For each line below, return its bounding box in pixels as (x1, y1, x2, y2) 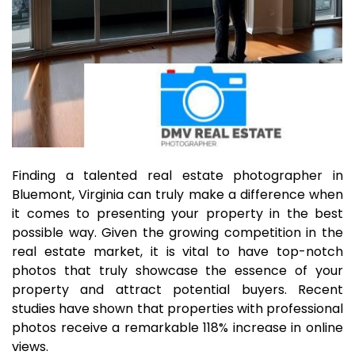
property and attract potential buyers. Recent (12, 281, 343, 299)
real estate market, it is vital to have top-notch (12, 242, 343, 261)
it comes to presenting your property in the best (12, 204, 343, 223)
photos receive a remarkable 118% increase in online (12, 319, 343, 337)
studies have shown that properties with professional (12, 300, 343, 318)
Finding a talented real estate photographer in (12, 166, 343, 185)
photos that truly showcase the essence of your (12, 261, 343, 280)
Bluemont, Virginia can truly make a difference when (12, 185, 343, 204)
